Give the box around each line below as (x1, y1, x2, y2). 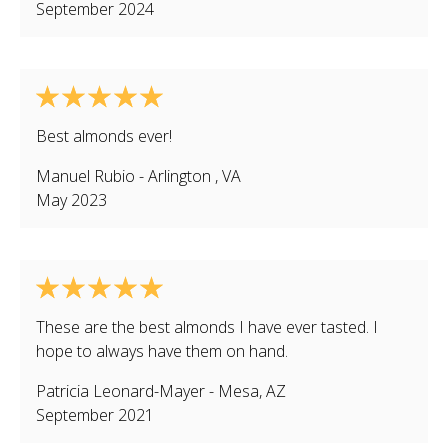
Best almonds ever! (36, 125, 172, 147)
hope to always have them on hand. (36, 340, 288, 362)
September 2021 (36, 404, 154, 426)
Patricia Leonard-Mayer (36, 380, 205, 402)
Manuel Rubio (36, 165, 135, 187)
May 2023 (36, 189, 107, 211)
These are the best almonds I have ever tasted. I (36, 316, 378, 338)
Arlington (148, 165, 215, 187)
